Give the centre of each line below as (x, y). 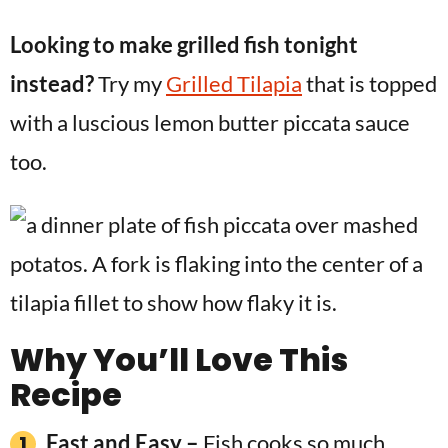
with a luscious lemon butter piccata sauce (210, 122)
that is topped (369, 83)
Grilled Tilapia (234, 83)
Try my (130, 83)
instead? (52, 83)
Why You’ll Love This (179, 359)
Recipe (66, 394)
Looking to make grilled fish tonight (184, 44)
